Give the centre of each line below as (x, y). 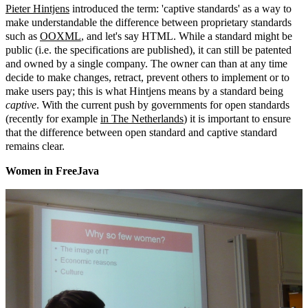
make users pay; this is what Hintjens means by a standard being (144, 91)
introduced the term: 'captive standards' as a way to (180, 8)
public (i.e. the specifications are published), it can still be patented (148, 49)
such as (23, 36)
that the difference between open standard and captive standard (141, 132)
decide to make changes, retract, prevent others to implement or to (147, 77)
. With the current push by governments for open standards (163, 104)
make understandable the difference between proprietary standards (148, 22)
